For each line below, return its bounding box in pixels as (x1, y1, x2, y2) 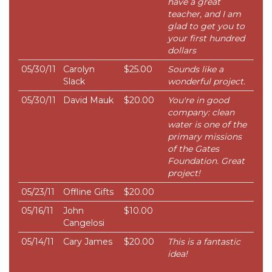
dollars (168, 45, 196, 56)
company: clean (168, 107, 234, 118)
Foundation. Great (168, 155, 245, 167)
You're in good (168, 95, 229, 106)
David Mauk (63, 95, 114, 106)
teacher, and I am (168, 8, 241, 20)
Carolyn (63, 64, 95, 75)
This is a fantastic (168, 236, 240, 248)
